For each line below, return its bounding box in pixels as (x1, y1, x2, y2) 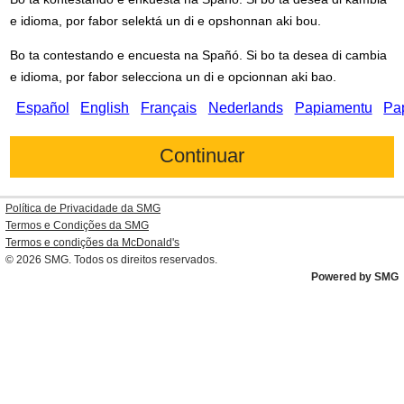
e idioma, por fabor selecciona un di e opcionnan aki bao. (10, 69, 337, 84)
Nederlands (207, 100, 283, 115)
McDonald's (122, 235, 179, 249)
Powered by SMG (311, 270, 399, 283)
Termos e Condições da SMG (5, 219, 149, 233)
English (80, 100, 130, 115)
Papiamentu (294, 100, 372, 115)
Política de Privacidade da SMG (5, 202, 161, 216)
